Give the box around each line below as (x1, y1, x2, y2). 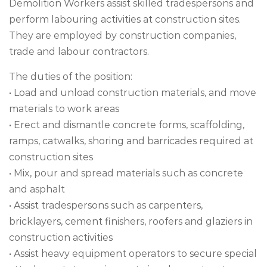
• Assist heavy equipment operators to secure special (9, 248, 257, 259)
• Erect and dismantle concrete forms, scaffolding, (9, 119, 244, 131)
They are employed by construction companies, (9, 30, 236, 41)
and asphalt (9, 184, 65, 195)
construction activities (9, 232, 113, 243)
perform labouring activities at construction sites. (9, 14, 241, 25)
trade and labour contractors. (9, 46, 149, 57)
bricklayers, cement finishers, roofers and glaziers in (9, 216, 253, 227)
